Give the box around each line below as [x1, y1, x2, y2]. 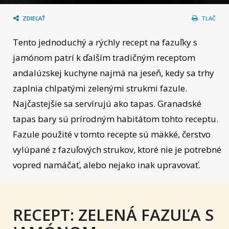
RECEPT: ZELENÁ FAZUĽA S [13, 204, 214, 225]
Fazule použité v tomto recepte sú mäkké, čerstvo [13, 128, 211, 140]
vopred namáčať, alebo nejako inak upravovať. [13, 159, 200, 171]
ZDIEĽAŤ [22, 14, 45, 22]
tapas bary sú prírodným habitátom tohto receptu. [13, 113, 218, 125]
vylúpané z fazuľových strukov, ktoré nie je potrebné [13, 144, 221, 155]
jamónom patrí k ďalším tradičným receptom [13, 52, 195, 63]
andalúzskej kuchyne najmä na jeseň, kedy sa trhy [13, 67, 214, 79]
